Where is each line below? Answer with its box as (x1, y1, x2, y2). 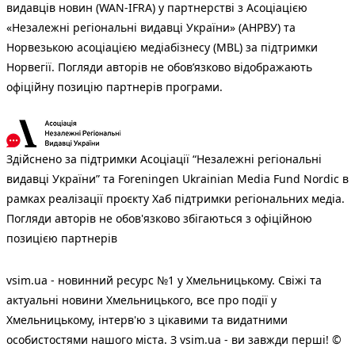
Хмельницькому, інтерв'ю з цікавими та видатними (6, 311, 288, 327)
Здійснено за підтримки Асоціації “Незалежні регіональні (6, 151, 322, 166)
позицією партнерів (6, 230, 117, 246)
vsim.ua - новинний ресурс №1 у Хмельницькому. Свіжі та (6, 272, 322, 288)
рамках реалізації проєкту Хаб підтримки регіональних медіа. (6, 190, 345, 206)
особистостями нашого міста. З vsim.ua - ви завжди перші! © (6, 331, 342, 347)
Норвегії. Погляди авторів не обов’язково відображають (6, 59, 312, 74)
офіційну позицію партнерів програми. (6, 78, 223, 94)
